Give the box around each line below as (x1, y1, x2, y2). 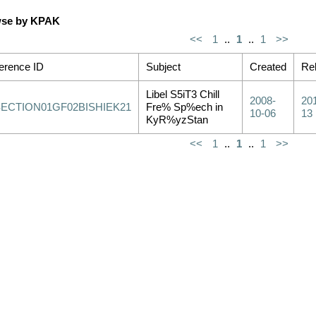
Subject (146, 61, 181, 73)
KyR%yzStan (146, 114, 208, 126)
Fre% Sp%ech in (146, 102, 223, 113)
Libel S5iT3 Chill (146, 89, 219, 100)
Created (250, 61, 286, 73)
